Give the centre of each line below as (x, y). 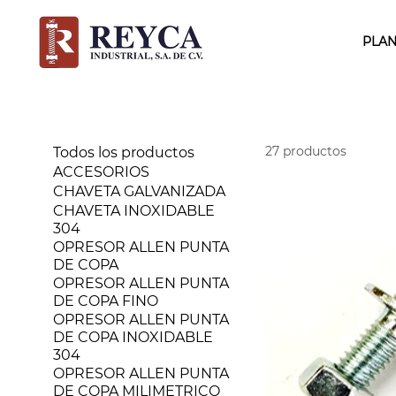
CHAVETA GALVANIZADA (140, 191)
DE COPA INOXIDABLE (133, 337)
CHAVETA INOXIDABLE (134, 210)
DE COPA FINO (106, 301)
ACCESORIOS (102, 171)
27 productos (306, 151)
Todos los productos (124, 152)
